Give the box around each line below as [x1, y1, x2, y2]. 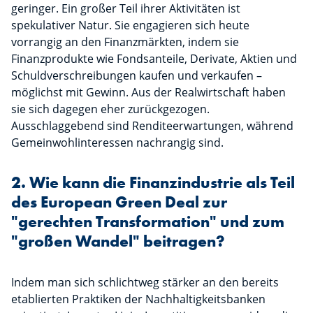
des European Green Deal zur [11, 192, 227, 213]
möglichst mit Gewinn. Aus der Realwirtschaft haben [11, 85, 286, 101]
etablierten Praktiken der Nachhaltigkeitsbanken [11, 291, 265, 307]
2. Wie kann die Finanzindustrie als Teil [11, 173, 295, 194]
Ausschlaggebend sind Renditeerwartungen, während [11, 118, 293, 134]
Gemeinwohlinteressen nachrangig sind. [11, 135, 224, 151]
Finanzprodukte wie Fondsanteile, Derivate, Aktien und [11, 51, 297, 67]
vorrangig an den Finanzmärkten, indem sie [11, 34, 239, 50]
